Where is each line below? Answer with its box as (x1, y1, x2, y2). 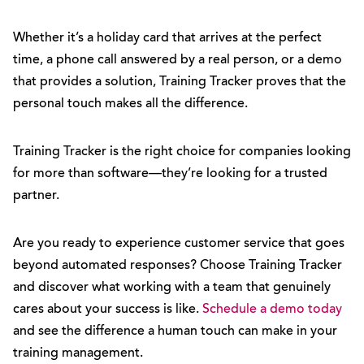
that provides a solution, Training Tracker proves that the (13, 76, 346, 89)
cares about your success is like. (13, 303, 202, 316)
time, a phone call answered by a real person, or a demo (13, 54, 342, 67)
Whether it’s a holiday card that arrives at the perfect (13, 32, 322, 45)
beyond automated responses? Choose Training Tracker (13, 259, 342, 272)
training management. (13, 347, 143, 360)
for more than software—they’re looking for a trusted (13, 167, 327, 180)
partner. (13, 189, 59, 202)
